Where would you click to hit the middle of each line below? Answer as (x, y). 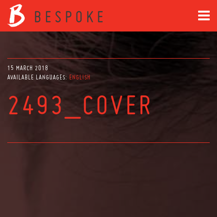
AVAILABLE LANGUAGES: (38, 77)
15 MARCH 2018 (28, 68)
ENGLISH (80, 77)
